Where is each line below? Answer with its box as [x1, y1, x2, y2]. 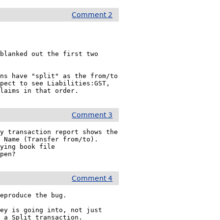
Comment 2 [72, 11, 113, 19]
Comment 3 [72, 111, 113, 119]
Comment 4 [72, 174, 113, 182]
